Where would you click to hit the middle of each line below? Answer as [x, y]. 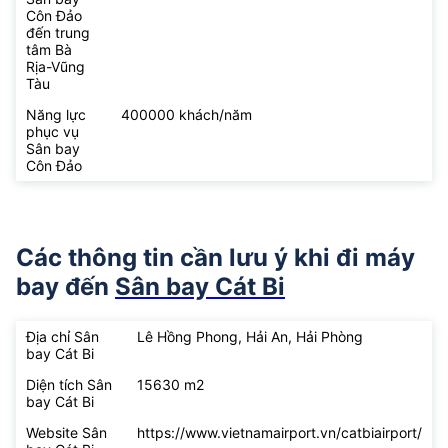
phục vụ [52, 132]
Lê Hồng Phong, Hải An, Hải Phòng [250, 336]
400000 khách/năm [186, 115]
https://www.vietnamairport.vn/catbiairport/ [279, 432]
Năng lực [56, 115]
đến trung [58, 33]
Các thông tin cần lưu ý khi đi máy [215, 257]
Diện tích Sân [69, 384]
